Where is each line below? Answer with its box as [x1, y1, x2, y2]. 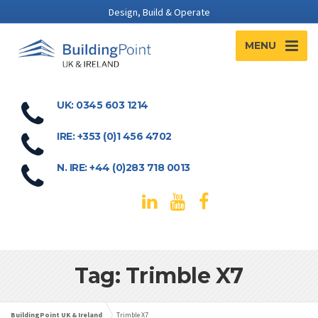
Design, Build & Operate [108, 6, 210, 18]
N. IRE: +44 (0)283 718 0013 [57, 160, 190, 174]
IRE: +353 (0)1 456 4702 [57, 129, 172, 143]
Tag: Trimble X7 [75, 262, 243, 289]
